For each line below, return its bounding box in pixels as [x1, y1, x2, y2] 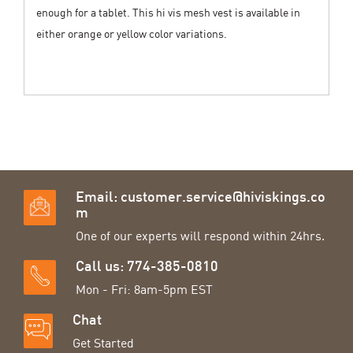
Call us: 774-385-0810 [76, 261, 219, 275]
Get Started [72, 335, 134, 351]
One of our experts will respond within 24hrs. [76, 228, 325, 244]
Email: [76, 191, 121, 206]
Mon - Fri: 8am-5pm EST [76, 281, 214, 298]
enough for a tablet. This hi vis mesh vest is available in [36, 6, 300, 19]
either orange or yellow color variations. [36, 27, 227, 40]
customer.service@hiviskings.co [121, 191, 326, 206]
